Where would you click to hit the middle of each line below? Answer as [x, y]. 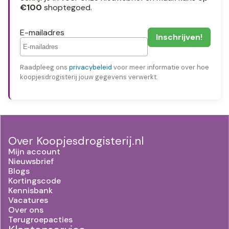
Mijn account [34, 151]
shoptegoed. [67, 7]
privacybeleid [90, 67]
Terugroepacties [40, 219]
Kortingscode [35, 180]
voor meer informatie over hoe [161, 67]
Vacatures [28, 200]
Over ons [26, 210]
